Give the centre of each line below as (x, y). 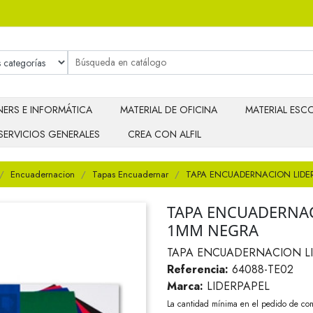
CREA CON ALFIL (165, 134)
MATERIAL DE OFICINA (169, 110)
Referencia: (198, 269)
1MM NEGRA (213, 230)
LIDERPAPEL (238, 286)
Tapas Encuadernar (130, 174)
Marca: (185, 286)
